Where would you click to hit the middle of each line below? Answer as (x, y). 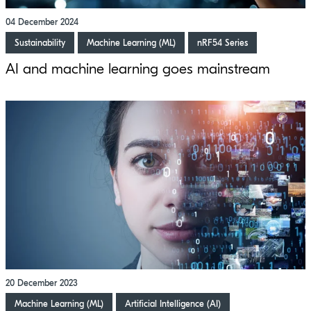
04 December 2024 (42, 22)
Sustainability (40, 42)
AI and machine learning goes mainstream (138, 68)
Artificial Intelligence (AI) (173, 303)
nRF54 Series (222, 42)
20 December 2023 (42, 283)
